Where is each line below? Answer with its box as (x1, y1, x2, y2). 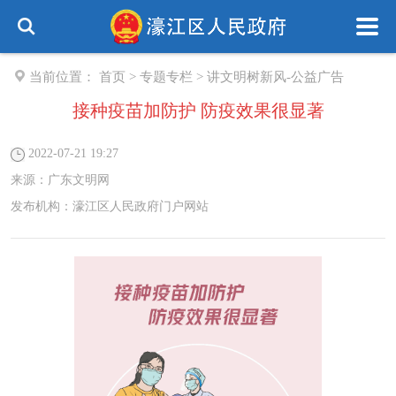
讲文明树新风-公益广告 (207, 70, 344, 84)
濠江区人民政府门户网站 (72, 200, 209, 213)
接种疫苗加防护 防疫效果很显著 (72, 101, 324, 120)
